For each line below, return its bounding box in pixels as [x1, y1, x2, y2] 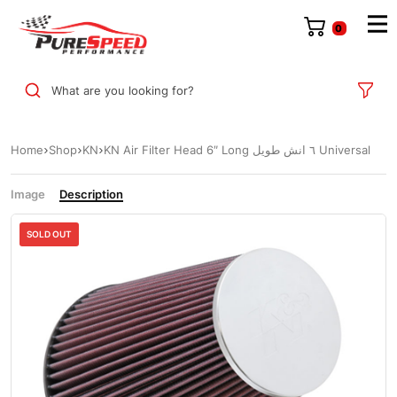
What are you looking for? [51, 82, 194, 97]
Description [59, 187, 123, 202]
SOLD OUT [27, 229, 72, 240]
